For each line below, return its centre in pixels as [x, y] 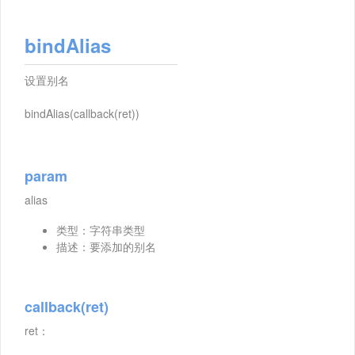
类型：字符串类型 [101, 230]
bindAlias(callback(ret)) [82, 114]
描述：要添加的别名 [106, 247]
